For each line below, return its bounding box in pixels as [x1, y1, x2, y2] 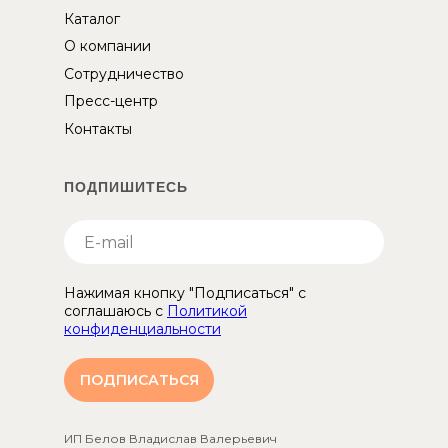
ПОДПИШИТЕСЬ [64, 179, 188, 196]
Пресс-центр [64, 92, 158, 111]
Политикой [167, 302, 247, 321]
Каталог [64, 10, 120, 29]
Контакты [64, 120, 132, 139]
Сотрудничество [64, 65, 184, 84]
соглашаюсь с [64, 302, 167, 321]
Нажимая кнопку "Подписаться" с [64, 284, 306, 303]
